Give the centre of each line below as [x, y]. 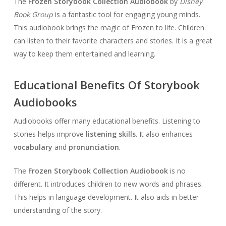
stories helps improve [49, 134]
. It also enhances [164, 134]
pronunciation [94, 147]
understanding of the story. [58, 210]
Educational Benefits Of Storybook [106, 85]
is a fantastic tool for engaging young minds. [126, 15]
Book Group [33, 15]
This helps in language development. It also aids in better [106, 197]
